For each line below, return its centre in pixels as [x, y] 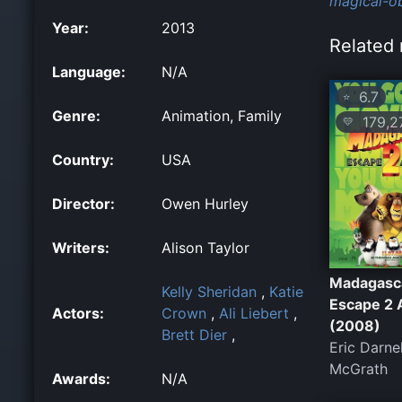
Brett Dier [194, 335]
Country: [83, 160]
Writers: [81, 248]
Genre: [76, 116]
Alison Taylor [205, 248]
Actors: [78, 314]
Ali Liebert [254, 314]
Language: [89, 72]
